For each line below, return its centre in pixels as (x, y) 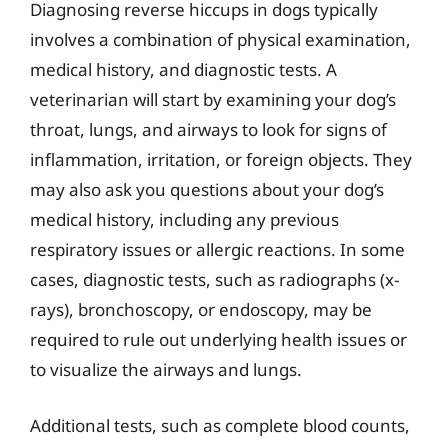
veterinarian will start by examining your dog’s (213, 99)
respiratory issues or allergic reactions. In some (217, 249)
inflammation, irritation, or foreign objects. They (221, 159)
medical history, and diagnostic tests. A (183, 69)
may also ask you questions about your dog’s (207, 189)
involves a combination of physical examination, (220, 39)
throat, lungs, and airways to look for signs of (208, 129)
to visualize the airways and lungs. (166, 369)
